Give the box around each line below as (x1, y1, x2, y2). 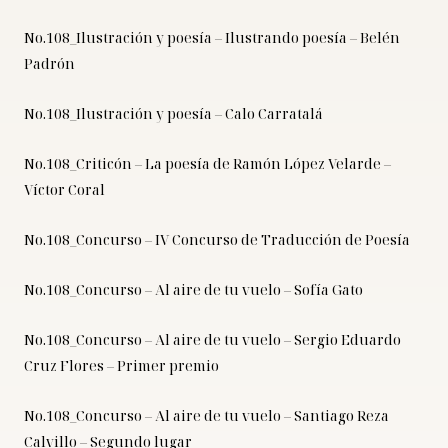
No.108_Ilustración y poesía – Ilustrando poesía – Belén (24, 28, 400, 48)
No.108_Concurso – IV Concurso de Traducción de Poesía (24, 230, 410, 250)
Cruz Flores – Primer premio (24, 356, 219, 376)
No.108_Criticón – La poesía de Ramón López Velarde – (24, 154, 391, 174)
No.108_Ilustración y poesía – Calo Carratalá (24, 104, 323, 124)
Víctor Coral (24, 180, 105, 200)
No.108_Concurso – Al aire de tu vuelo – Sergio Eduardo (24, 330, 401, 350)
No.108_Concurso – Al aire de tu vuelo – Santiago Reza (24, 406, 389, 426)
